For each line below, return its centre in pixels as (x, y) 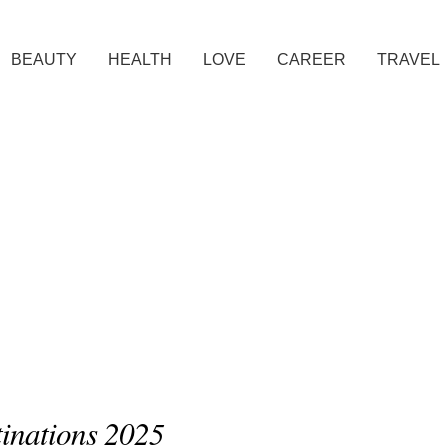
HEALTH (140, 59)
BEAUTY (44, 59)
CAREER (311, 59)
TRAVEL (408, 59)
